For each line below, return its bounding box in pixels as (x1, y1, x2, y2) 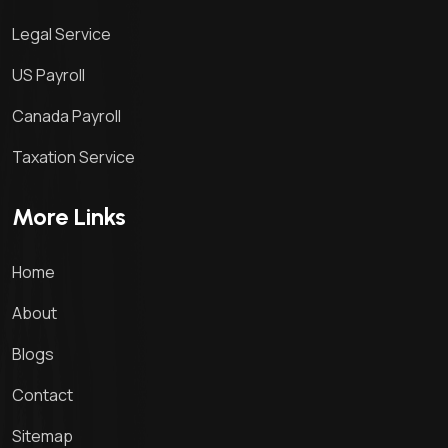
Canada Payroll (12, 105, 121, 128)
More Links (12, 202, 126, 232)
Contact (12, 384, 73, 407)
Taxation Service (12, 146, 135, 169)
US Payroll (12, 64, 85, 87)
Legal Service (12, 23, 111, 46)
